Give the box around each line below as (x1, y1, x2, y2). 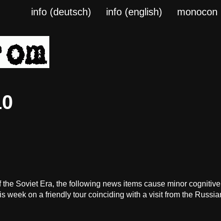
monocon (177, 6, 218, 17)
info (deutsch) (31, 6, 92, 17)
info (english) (106, 6, 163, 17)
